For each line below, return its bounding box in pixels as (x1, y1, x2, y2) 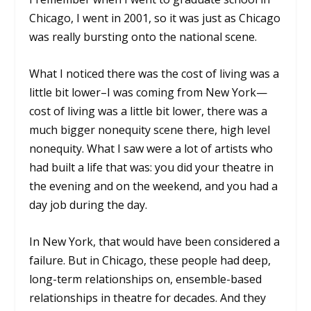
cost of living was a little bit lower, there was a (29, 103, 268, 119)
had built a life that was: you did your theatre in (29, 160, 274, 176)
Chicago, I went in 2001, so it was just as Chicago (29, 10, 281, 26)
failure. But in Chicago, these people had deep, (29, 252, 271, 268)
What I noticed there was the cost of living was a (29, 66, 280, 82)
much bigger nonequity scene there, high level (29, 122, 271, 138)
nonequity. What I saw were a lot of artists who (29, 141, 274, 157)
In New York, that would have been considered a (29, 233, 280, 249)
